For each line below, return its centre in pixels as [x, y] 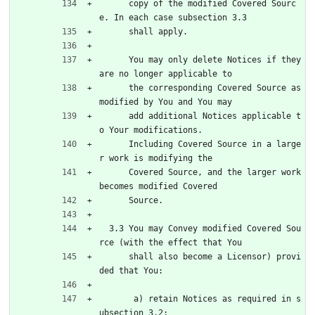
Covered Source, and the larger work [114, 172]
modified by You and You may [166, 102]
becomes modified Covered [158, 186]
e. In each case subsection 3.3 [173, 17]
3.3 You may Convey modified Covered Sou [104, 228]
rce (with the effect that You [171, 242]
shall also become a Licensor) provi [114, 256]
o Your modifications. [151, 130]
